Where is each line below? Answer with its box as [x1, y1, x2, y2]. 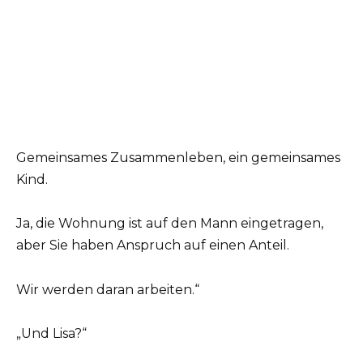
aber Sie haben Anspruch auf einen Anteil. [16, 237, 289, 254]
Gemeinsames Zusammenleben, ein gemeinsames [16, 150, 340, 166]
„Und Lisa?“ [16, 325, 87, 341]
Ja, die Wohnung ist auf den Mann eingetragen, [16, 216, 323, 232]
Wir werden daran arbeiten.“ [16, 281, 199, 297]
